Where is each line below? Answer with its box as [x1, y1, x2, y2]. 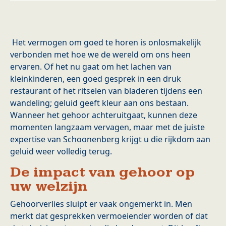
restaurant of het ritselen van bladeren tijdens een [10, 85, 202, 97]
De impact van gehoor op [10, 163, 195, 182]
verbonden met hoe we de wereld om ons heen [10, 49, 191, 61]
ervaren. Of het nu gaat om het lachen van [10, 61, 172, 73]
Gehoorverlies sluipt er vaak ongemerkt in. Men [10, 198, 192, 210]
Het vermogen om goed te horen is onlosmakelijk [10, 37, 201, 48]
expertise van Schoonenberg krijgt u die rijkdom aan [10, 134, 210, 145]
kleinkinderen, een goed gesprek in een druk [10, 73, 181, 85]
